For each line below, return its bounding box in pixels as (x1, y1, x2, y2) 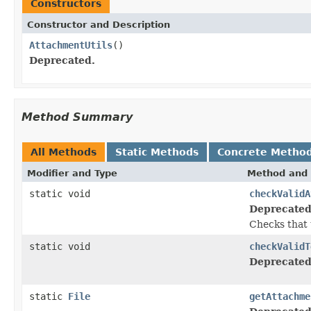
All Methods (31, 146, 96, 158)
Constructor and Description (27, 19, 170, 30)
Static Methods (115, 146, 199, 158)
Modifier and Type (27, 167, 117, 178)
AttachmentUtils (29, 39, 112, 51)
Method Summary (22, 110, 133, 124)
